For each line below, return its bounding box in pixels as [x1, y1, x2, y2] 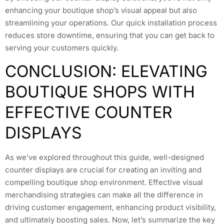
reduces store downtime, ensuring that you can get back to [5, 30, 214, 40]
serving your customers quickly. [5, 42, 118, 52]
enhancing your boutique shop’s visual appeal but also [5, 5, 197, 15]
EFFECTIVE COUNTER [5, 102, 172, 122]
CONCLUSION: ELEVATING [5, 61, 207, 81]
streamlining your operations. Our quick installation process [5, 17, 217, 27]
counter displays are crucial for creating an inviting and [5, 164, 201, 174]
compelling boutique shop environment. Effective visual [5, 177, 203, 187]
